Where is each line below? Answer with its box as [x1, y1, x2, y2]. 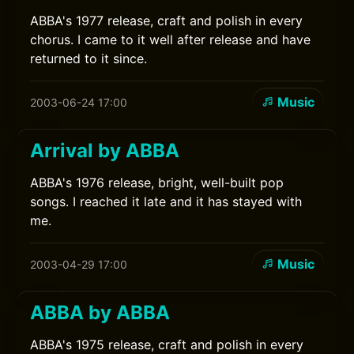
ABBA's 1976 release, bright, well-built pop [30, 175, 284, 190]
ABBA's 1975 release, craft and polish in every [30, 337, 304, 352]
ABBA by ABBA [30, 301, 171, 324]
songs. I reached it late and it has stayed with [30, 194, 303, 209]
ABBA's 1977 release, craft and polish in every [30, 13, 303, 28]
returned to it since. [30, 51, 148, 66]
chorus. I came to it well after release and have [30, 32, 311, 47]
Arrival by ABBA [30, 139, 180, 162]
